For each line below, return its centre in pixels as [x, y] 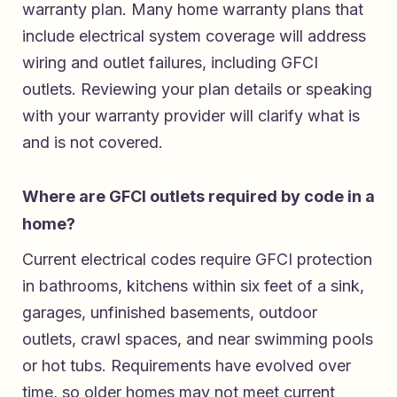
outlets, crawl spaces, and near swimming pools [198, 339]
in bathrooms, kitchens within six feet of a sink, [193, 286]
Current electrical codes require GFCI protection [197, 260]
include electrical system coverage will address [194, 36]
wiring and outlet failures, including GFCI [170, 63]
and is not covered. [93, 143]
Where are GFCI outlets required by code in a [198, 197]
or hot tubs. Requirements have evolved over [187, 366]
